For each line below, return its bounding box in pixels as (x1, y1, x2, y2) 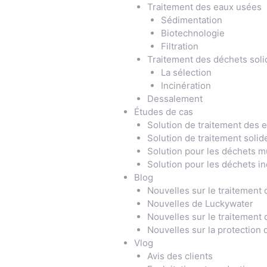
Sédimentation (160, 14, 222, 26)
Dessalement (147, 92, 203, 104)
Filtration (160, 40, 198, 52)
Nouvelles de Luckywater (147, 197, 253, 209)
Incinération (160, 79, 213, 91)
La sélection (160, 66, 212, 78)
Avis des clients (147, 250, 213, 262)
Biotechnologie (160, 27, 225, 39)
